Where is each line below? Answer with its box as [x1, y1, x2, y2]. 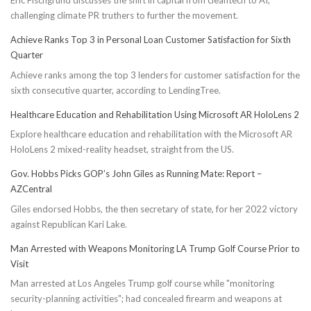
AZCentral [10, 183, 52, 195]
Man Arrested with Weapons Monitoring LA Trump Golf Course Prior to [10, 242, 300, 254]
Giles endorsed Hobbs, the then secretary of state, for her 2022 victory [10, 203, 298, 215]
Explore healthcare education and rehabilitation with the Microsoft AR [10, 128, 292, 140]
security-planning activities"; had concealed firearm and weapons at [10, 293, 282, 305]
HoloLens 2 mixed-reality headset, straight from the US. [10, 144, 234, 155]
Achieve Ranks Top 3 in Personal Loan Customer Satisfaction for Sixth [10, 34, 291, 46]
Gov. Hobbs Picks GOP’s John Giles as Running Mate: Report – [10, 168, 262, 180]
